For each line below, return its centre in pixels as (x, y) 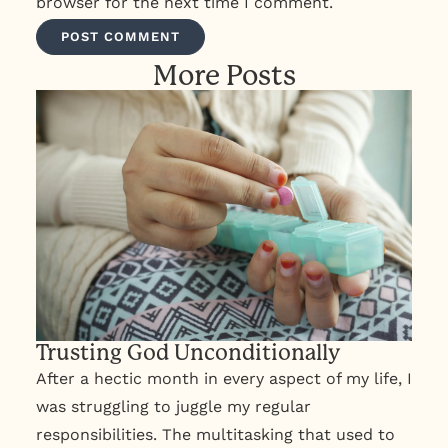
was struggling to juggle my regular (173, 406)
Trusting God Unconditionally (187, 353)
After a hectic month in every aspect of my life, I (223, 378)
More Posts (224, 76)
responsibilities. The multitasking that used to (215, 434)
